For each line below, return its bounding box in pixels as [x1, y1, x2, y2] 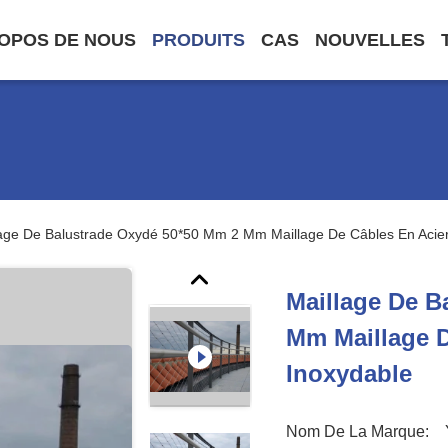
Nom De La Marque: [286, 423, 430, 440]
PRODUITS [152, 30, 245, 50]
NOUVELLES [315, 30, 425, 50]
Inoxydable [286, 360, 413, 387]
